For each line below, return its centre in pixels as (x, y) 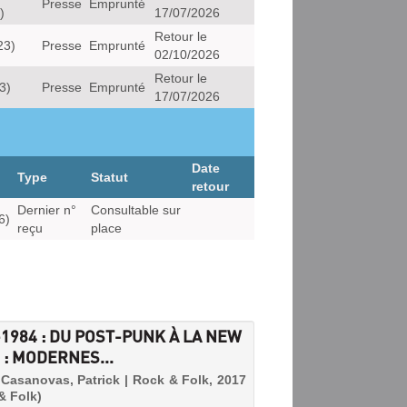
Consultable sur (136, 210)
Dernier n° (47, 210)
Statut (109, 177)
